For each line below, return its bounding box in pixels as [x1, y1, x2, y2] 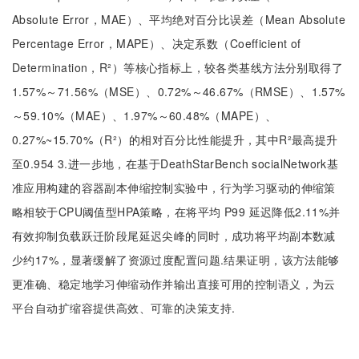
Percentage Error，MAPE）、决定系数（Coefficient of [12, 35, 301, 51]
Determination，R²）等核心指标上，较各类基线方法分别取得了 [12, 59, 344, 75]
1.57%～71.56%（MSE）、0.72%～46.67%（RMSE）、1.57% [12, 83, 345, 99]
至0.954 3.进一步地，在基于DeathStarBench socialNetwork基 [12, 155, 339, 171]
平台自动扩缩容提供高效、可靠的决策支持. [12, 300, 236, 316]
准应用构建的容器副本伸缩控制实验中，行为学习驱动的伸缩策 [12, 179, 336, 196]
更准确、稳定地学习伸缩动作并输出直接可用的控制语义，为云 [12, 276, 336, 292]
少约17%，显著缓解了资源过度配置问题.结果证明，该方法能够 [12, 252, 340, 268]
